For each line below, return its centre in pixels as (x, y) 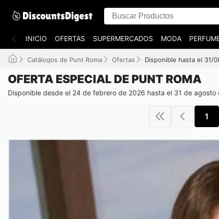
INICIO (36, 38)
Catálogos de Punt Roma (65, 60)
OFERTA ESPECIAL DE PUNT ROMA (105, 79)
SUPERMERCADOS (123, 38)
